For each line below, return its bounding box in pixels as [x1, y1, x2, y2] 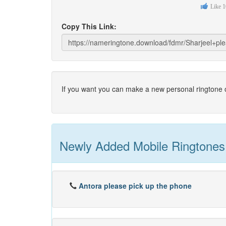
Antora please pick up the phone [79, 181, 192, 191]
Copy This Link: [62, 21, 117, 31]
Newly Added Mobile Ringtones [60, 137, 225, 154]
